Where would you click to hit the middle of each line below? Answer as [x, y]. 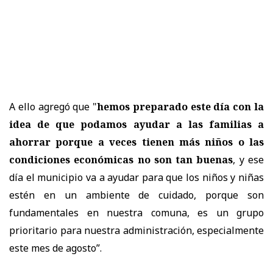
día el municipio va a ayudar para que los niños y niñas [136, 177]
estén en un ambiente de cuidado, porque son [136, 195]
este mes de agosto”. [55, 248]
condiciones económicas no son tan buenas [121, 159]
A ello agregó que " [53, 106]
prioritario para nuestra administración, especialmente [136, 230]
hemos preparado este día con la [181, 106]
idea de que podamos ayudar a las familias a [136, 124]
